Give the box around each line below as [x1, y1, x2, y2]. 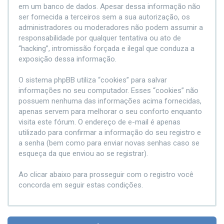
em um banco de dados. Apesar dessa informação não [18, 2, 200, 11]
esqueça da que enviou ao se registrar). [18, 149, 148, 158]
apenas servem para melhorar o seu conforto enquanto [18, 107, 202, 116]
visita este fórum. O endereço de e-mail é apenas [18, 117, 180, 126]
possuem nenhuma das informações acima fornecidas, [18, 96, 201, 105]
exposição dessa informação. [18, 54, 116, 63]
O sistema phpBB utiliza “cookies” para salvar [18, 75, 167, 84]
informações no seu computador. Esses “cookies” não [18, 86, 198, 95]
